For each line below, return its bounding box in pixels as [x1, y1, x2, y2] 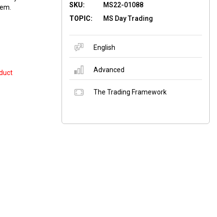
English [93, 44, 115, 51]
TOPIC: [69, 15, 93, 22]
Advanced [93, 66, 124, 74]
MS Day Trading [103, 15, 153, 22]
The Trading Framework [93, 88, 167, 96]
